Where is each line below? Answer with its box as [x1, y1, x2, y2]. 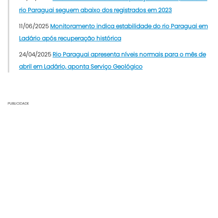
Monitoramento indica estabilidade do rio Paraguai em [50, 22, 208, 31]
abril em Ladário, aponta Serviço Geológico [19, 62, 143, 71]
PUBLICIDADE [8, 101, 29, 106]
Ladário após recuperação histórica [19, 34, 121, 43]
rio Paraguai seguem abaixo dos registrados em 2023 [19, 6, 172, 15]
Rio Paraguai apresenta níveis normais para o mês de [53, 50, 206, 59]
